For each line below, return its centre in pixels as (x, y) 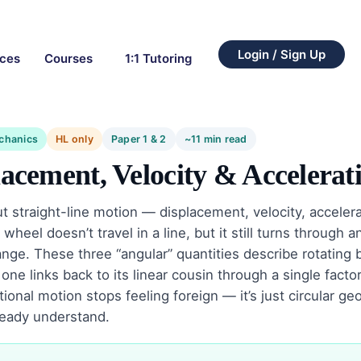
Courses (68, 58)
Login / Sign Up (281, 54)
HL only (75, 139)
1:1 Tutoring (158, 58)
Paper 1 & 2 (139, 139)
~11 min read (216, 139)
